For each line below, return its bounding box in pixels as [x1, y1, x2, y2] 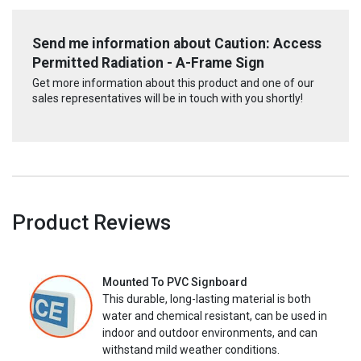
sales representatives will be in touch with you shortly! [32, 91, 303, 105]
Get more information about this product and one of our [32, 76, 314, 89]
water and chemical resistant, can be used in [102, 309, 327, 322]
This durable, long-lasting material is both [102, 292, 311, 305]
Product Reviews [12, 210, 171, 234]
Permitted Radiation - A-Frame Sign [32, 55, 264, 72]
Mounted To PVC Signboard [102, 275, 247, 288]
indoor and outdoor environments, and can [102, 326, 317, 339]
